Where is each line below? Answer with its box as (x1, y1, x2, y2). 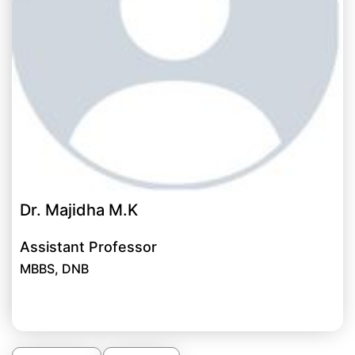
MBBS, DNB (20, 261, 89, 277)
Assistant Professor (20, 239, 157, 256)
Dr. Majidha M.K (20, 200, 138, 220)
